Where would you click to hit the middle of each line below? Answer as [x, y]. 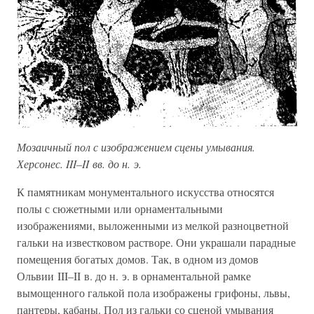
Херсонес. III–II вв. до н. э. [79, 164]
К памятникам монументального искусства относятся [145, 192]
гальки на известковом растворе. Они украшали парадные [156, 243]
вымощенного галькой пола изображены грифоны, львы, [153, 293]
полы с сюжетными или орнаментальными [120, 209]
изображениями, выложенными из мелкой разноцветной [153, 226]
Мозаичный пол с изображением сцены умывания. [136, 147]
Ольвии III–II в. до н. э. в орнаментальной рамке [134, 276]
